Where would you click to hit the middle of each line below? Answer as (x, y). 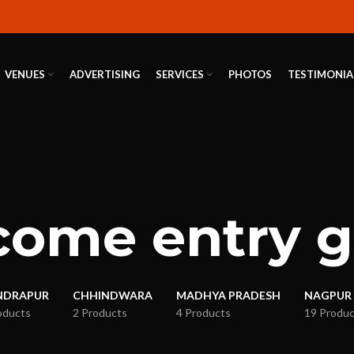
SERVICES (179, 74)
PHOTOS (250, 74)
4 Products (203, 313)
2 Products (100, 313)
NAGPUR (328, 296)
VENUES (24, 74)
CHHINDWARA (112, 296)
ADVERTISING (104, 74)
